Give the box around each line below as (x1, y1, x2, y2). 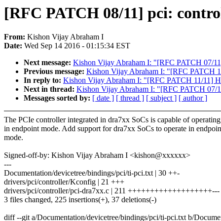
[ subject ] (146, 94, 177, 103)
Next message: (24, 58, 73, 67)
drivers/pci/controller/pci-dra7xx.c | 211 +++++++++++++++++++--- (4, 186, 220, 195)
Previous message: (24, 67, 86, 76)
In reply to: (24, 76, 63, 85)
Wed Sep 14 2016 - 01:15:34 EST (24, 41, 130, 50)
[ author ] (179, 94, 207, 103)
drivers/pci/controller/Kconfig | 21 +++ (4, 178, 124, 186)
